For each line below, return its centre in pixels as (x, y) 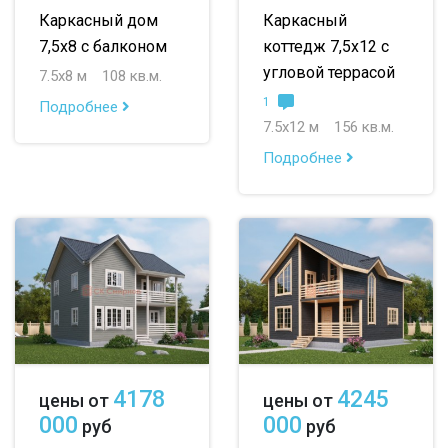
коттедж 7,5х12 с (326, 47)
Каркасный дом (98, 21)
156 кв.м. (364, 127)
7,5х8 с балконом (103, 47)
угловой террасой (329, 73)
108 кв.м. (132, 76)
